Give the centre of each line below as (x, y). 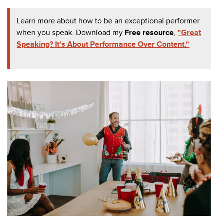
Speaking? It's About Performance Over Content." (103, 45)
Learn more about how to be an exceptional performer (108, 21)
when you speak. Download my (71, 33)
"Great (190, 33)
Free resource (149, 33)
